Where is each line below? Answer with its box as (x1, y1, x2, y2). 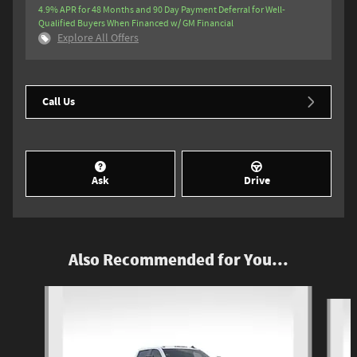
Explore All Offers (57, 31, 139, 46)
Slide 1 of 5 (6, 286, 57, 301)
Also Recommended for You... (69, 250, 288, 270)
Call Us (42, 94, 75, 110)
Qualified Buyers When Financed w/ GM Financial (38, 17, 233, 31)
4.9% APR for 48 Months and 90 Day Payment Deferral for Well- (38, 3, 285, 18)
